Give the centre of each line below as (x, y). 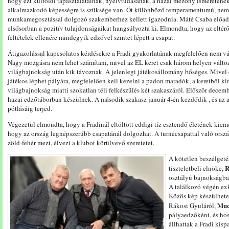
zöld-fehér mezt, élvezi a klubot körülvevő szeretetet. (81, 143)
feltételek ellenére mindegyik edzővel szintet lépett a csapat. (91, 37)
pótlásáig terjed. (30, 108)
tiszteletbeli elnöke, (197, 168)
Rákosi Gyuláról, (193, 205)
